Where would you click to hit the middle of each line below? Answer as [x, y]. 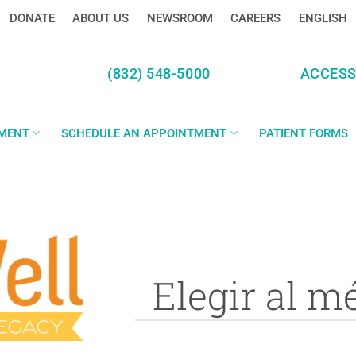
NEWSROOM [180, 18]
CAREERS [255, 18]
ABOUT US [101, 18]
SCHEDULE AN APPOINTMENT [144, 133]
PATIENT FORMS [303, 133]
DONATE [32, 18]
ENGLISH [323, 18]
